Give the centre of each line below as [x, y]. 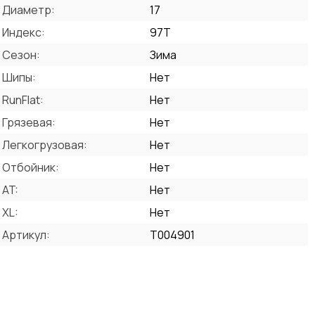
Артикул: [26, 235]
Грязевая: [29, 122]
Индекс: [24, 32]
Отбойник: [31, 167]
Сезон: [21, 55]
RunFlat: [23, 100]
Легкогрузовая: [45, 145]
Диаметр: [28, 10]
